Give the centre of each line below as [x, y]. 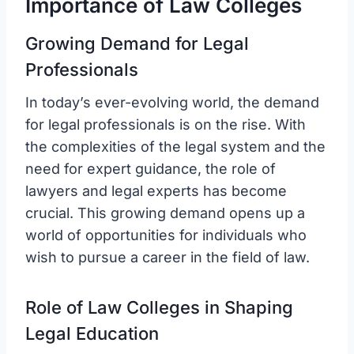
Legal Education [92, 333]
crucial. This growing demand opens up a [165, 213]
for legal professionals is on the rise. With [166, 124]
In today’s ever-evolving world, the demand [172, 102]
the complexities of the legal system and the [175, 146]
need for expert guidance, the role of [151, 168]
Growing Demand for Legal [137, 43]
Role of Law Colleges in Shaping [159, 307]
